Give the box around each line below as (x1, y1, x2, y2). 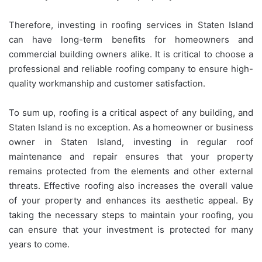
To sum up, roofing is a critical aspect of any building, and (9, 107, 253, 119)
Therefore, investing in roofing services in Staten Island (9, 19, 253, 31)
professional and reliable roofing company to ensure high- (9, 63, 253, 75)
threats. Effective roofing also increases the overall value (9, 180, 253, 192)
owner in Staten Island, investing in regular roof (9, 136, 253, 148)
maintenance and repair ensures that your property (9, 151, 253, 163)
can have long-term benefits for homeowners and (9, 34, 253, 46)
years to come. (9, 239, 70, 250)
